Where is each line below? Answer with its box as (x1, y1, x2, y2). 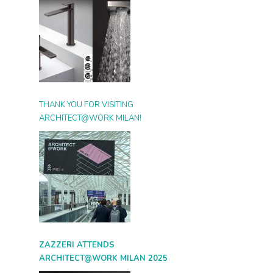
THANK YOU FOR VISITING (38, 99, 133, 110)
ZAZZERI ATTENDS (38, 239, 115, 250)
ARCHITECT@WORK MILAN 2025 (38, 253, 168, 264)
